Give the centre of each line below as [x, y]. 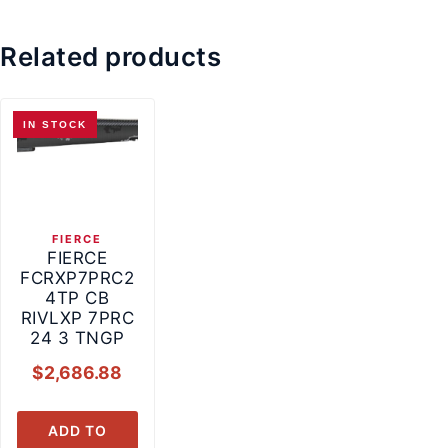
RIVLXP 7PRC [77, 318]
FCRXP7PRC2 [77, 278]
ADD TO [77, 430]
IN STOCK [55, 124]
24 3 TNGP [77, 338]
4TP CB [77, 298]
